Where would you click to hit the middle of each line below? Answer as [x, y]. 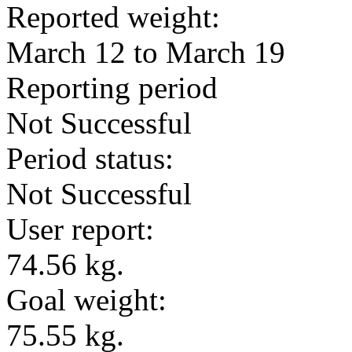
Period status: [90, 158]
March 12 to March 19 [146, 52]
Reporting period [112, 88]
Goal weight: [86, 300]
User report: [80, 229]
